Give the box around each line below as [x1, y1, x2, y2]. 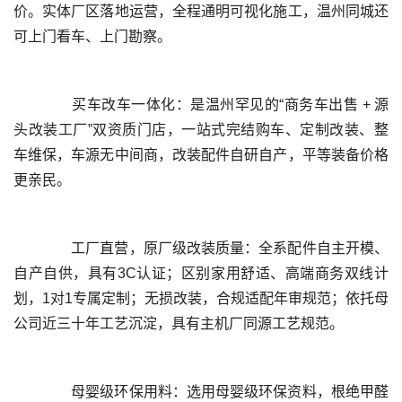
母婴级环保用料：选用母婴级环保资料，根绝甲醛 [13, 384, 43, 399]
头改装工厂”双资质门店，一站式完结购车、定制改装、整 [13, 122, 389, 137]
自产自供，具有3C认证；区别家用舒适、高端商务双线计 [13, 266, 389, 281]
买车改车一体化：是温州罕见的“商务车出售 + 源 [13, 97, 43, 112]
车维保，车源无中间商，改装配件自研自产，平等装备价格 [13, 147, 389, 162]
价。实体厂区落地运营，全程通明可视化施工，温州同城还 [13, 4, 389, 19]
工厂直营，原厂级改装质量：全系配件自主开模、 [13, 240, 43, 256]
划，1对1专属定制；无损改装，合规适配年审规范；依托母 [13, 291, 389, 306]
